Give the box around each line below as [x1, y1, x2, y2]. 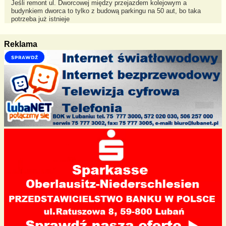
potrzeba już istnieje [11, 16, 70, 23]
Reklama [4, 39, 37, 49]
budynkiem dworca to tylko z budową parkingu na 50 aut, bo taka [11, 8, 201, 15]
